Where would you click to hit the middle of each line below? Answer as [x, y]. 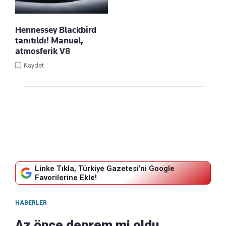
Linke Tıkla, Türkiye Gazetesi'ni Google [105, 168]
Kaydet [34, 65]
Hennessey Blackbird [56, 30]
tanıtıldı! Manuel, [49, 40]
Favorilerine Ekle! [66, 177]
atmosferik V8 [43, 51]
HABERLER [31, 203]
